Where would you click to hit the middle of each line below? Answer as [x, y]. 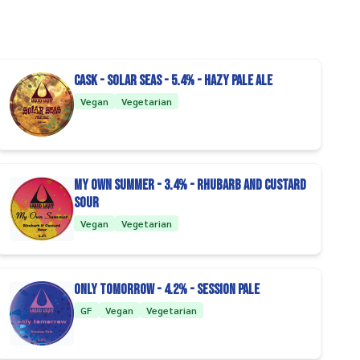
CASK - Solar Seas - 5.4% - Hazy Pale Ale [173, 81]
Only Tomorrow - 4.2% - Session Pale [166, 290]
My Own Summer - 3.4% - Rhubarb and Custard [190, 185]
